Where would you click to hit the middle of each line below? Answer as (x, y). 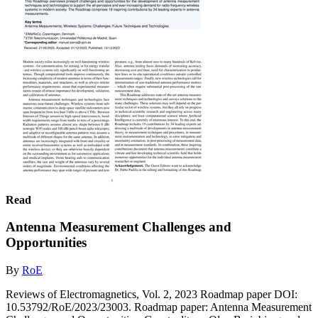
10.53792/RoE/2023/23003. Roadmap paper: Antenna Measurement (159, 307)
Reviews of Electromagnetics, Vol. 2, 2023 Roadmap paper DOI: (152, 294)
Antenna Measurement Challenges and (119, 227)
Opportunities (46, 243)
